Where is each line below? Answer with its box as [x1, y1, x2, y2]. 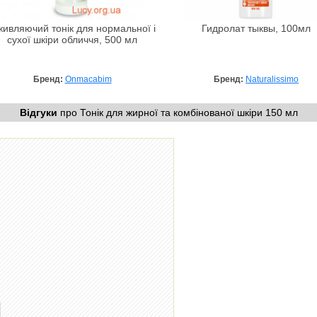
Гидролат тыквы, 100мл [202, 23, 311, 34]
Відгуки [19, 106, 57, 118]
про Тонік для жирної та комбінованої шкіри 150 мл [57, 106, 298, 118]
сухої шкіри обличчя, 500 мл [7, 34, 137, 45]
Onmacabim [64, 74, 112, 84]
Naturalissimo [246, 74, 299, 84]
